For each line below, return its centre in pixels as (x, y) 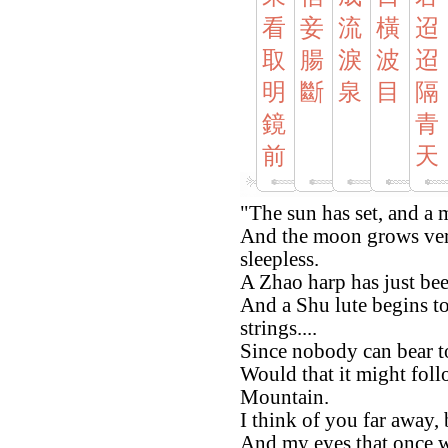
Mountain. (284, 396)
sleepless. (279, 258)
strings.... (278, 327)
